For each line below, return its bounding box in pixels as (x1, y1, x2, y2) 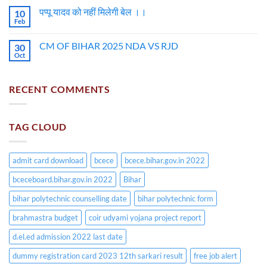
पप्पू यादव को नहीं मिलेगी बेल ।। (39, 6, 147, 18)
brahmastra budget (13, 212, 78, 222)
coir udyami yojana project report (89, 212, 201, 222)
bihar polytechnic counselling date (13, 193, 127, 203)
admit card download (13, 155, 83, 165)
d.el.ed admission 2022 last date (13, 231, 123, 241)
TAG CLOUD (9, 121, 67, 133)
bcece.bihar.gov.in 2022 (125, 155, 205, 165)
